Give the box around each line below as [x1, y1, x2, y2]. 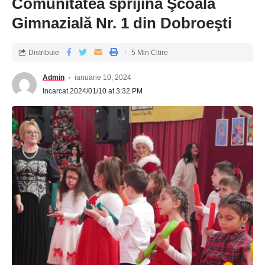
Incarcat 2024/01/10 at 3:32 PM [43, 87, 143, 96]
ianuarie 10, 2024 [75, 73, 132, 82]
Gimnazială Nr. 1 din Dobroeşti [12, 14, 232, 33]
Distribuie [28, 48, 59, 57]
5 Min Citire [131, 48, 168, 57]
